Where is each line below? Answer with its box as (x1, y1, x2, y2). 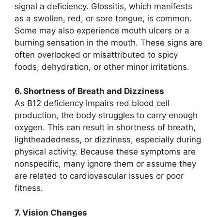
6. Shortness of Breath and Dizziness (15, 86, 164, 96)
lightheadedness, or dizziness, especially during (15, 135, 201, 145)
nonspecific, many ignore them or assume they (15, 159, 196, 169)
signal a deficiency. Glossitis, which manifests (15, 1, 192, 11)
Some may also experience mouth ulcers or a (15, 25, 189, 35)
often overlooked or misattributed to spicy (15, 49, 178, 60)
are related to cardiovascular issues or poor (15, 171, 184, 181)
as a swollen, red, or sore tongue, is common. (15, 13, 192, 23)
